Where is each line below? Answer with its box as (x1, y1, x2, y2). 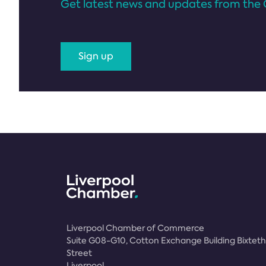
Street (66, 248, 92, 258)
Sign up (78, 50, 113, 62)
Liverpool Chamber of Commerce (66, 223, 204, 233)
